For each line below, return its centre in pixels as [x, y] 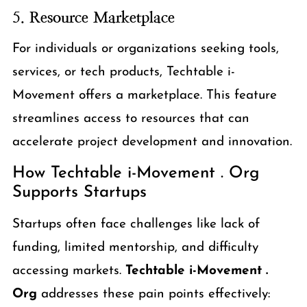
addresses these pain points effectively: [153, 294]
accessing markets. [69, 271]
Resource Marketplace [102, 17]
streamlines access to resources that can [131, 119]
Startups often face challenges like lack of [136, 224]
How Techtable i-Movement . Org [136, 173]
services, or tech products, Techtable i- [123, 72]
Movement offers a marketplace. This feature [144, 95]
